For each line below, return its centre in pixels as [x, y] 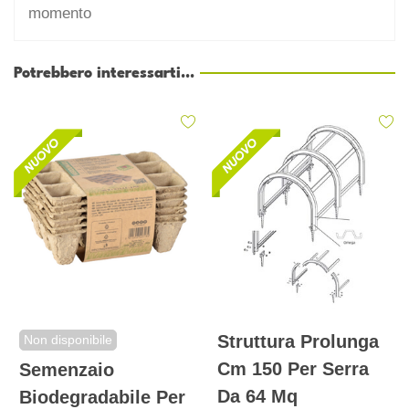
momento [60, 13]
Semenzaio [67, 370]
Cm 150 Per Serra [293, 369]
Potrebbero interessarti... [104, 73]
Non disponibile [68, 340]
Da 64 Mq [257, 397]
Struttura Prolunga [298, 342]
